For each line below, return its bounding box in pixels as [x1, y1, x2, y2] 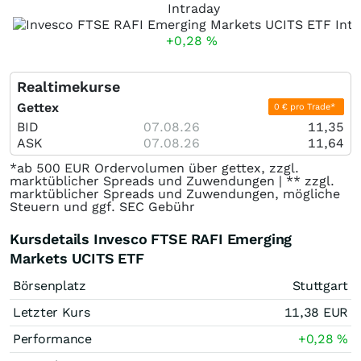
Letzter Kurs [13, 305, 90, 320]
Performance [13, 331, 92, 346]
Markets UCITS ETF [10, 250, 144, 267]
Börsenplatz [13, 278, 86, 293]
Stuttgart [292, 278, 348, 293]
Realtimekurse [17, 78, 120, 95]
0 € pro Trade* [273, 102, 338, 112]
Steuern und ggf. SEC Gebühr [10, 199, 195, 214]
